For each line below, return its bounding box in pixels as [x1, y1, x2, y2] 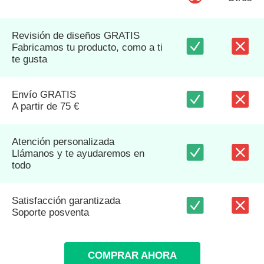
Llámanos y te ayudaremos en [12, 148, 144, 160]
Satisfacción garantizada [12, 195, 120, 207]
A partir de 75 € [12, 101, 79, 113]
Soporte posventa [12, 207, 89, 219]
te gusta [12, 54, 47, 65]
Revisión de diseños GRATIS [12, 30, 140, 42]
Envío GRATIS [12, 89, 76, 101]
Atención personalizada [12, 136, 114, 148]
